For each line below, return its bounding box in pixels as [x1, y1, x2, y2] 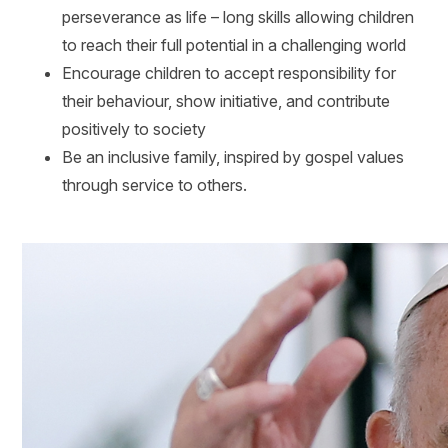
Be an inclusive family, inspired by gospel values [62, 147, 405, 168]
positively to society [62, 119, 207, 140]
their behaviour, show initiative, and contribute [62, 91, 391, 112]
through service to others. [62, 175, 248, 196]
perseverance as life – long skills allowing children [62, 7, 415, 28]
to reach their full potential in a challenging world [62, 35, 407, 56]
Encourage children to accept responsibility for [62, 63, 397, 84]
